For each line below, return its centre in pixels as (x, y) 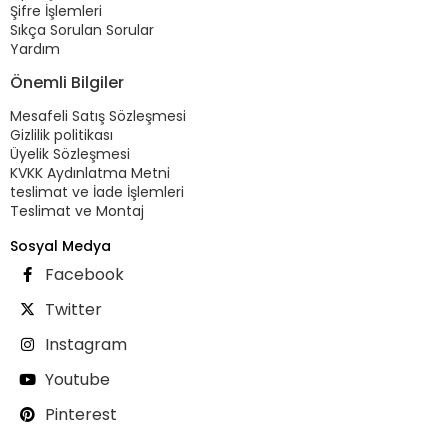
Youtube (77, 379)
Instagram (86, 344)
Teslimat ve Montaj (77, 210)
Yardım (35, 48)
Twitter (73, 309)
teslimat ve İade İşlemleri (97, 191)
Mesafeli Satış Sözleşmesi (98, 115)
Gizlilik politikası (61, 134)
